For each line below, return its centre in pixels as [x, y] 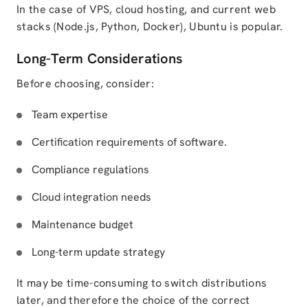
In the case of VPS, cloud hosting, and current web [146, 9]
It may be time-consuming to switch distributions [142, 283]
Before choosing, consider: [85, 84]
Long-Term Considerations [99, 58]
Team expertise [70, 114]
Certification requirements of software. [129, 142]
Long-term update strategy [98, 252]
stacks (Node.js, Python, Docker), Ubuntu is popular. [150, 26]
